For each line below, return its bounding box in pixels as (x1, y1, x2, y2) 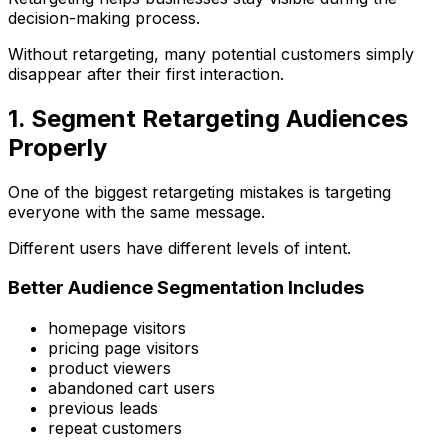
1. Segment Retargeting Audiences (8, 103, 408, 133)
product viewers (48, 358, 171, 379)
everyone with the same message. (8, 201, 265, 222)
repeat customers (48, 418, 182, 439)
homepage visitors (48, 318, 186, 339)
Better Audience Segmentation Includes (8, 276, 364, 300)
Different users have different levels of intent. (8, 237, 351, 258)
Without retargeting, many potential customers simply (8, 43, 414, 64)
